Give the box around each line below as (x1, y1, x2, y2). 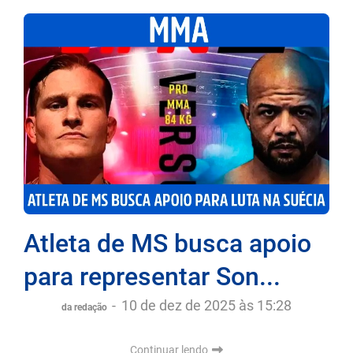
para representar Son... (24, 261, 281, 292)
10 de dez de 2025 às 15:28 (121, 296, 292, 314)
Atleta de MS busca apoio (24, 228, 311, 258)
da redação (61, 301, 110, 313)
